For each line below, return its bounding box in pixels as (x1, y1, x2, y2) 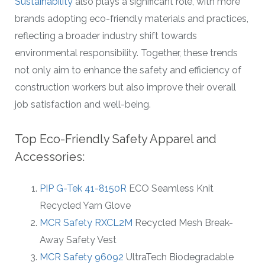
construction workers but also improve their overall (15, 81, 236, 93)
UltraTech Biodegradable (124, 251, 234, 263)
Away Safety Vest (40, 234, 117, 246)
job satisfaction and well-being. (15, 98, 151, 110)
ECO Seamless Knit (127, 183, 214, 195)
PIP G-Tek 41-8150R (40, 183, 127, 195)
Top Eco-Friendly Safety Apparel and (15, 132, 216, 147)
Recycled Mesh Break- (132, 217, 233, 229)
